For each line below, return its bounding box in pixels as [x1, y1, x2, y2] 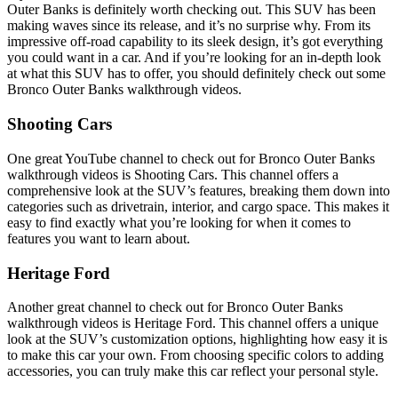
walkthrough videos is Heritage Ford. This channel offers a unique [7, 315, 378, 331]
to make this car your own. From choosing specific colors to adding [7, 347, 384, 363]
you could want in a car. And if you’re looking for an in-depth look [7, 50, 381, 66]
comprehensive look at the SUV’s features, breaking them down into [7, 182, 390, 198]
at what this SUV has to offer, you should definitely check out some [7, 66, 386, 82]
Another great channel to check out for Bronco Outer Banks [7, 299, 343, 315]
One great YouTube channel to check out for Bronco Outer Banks [7, 150, 375, 166]
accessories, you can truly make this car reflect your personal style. [7, 363, 378, 379]
